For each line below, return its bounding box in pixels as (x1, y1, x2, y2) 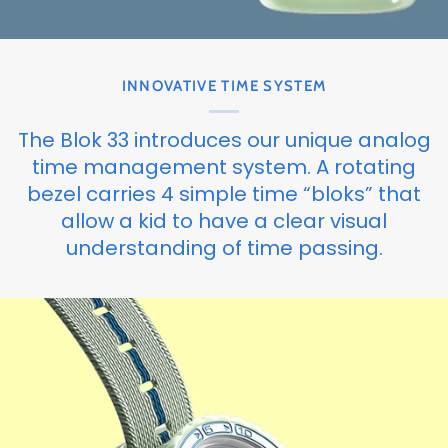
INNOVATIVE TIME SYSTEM (121, 77, 327, 96)
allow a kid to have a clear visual (61, 207, 387, 236)
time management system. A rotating (32, 153, 416, 182)
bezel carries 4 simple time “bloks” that (27, 180, 421, 209)
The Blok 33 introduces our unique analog (17, 126, 431, 155)
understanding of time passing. (65, 234, 383, 263)
